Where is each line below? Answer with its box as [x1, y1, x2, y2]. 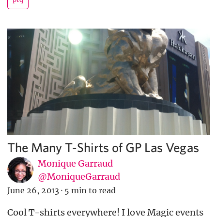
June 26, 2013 [7, 186, 59, 196]
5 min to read [64, 186, 116, 196]
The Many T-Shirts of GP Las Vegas [7, 139, 199, 155]
